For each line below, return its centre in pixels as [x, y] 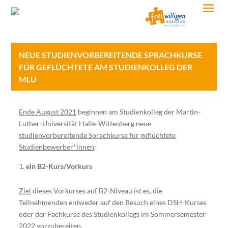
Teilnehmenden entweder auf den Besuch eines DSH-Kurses [113, 202]
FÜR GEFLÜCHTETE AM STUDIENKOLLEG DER [106, 67]
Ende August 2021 [48, 111]
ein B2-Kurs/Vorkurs [59, 166]
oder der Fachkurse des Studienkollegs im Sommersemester [112, 214]
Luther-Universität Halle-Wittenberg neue [85, 123]
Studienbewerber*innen [57, 147]
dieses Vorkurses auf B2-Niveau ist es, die [97, 190]
